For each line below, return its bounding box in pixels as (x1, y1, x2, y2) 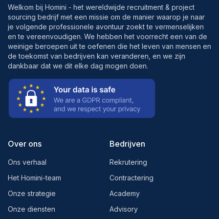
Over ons (8, 139, 42, 149)
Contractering (109, 174, 153, 182)
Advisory (109, 205, 138, 213)
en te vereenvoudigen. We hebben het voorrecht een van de (8, 32, 207, 41)
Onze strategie (8, 189, 56, 197)
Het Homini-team (8, 174, 61, 182)
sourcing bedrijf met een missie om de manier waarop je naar (8, 13, 205, 21)
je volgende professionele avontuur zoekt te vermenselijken (8, 22, 204, 31)
